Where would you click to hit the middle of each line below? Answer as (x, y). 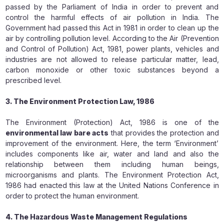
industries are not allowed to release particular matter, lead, (112, 59)
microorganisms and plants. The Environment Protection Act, (112, 175)
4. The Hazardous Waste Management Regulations (96, 217)
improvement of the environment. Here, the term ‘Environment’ (112, 143)
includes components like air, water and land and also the (112, 154)
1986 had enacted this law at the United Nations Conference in (112, 185)
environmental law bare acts (57, 133)
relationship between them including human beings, (112, 164)
